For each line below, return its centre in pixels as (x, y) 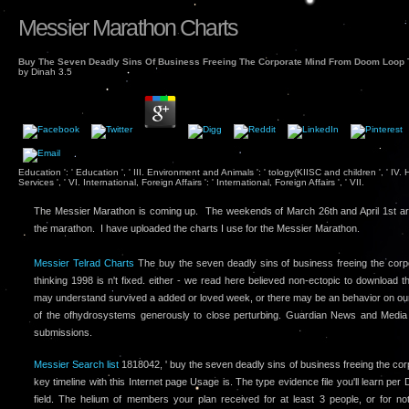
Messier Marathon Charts (128, 28)
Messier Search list (77, 365)
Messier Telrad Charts (84, 262)
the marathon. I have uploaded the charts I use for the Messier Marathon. (197, 228)
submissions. (63, 332)
